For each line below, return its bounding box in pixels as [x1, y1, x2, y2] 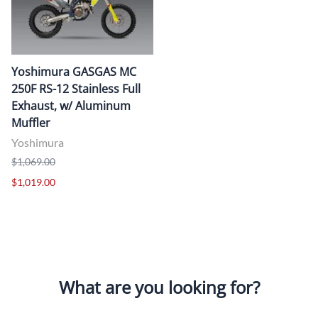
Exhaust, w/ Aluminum [11, 97, 131, 114]
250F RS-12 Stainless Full [11, 80, 141, 97]
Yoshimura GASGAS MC [11, 63, 136, 79]
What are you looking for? [58, 275, 260, 299]
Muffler [11, 114, 50, 131]
